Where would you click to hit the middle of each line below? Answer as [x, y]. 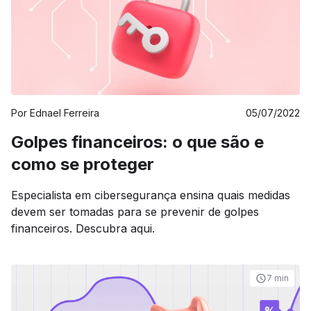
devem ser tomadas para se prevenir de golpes [135, 212]
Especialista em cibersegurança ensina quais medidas [151, 195]
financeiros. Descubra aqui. [83, 228]
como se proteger [83, 164]
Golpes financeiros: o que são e [137, 142]
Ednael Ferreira [65, 113]
